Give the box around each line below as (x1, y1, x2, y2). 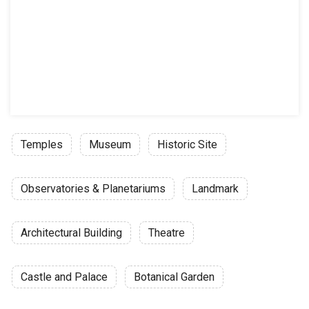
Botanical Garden (134, 270, 215, 283)
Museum (89, 138, 131, 151)
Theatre (148, 226, 185, 239)
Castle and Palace (21, 270, 108, 283)
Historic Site (157, 138, 217, 151)
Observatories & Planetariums (21, 182, 166, 195)
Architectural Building (21, 226, 122, 239)
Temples (21, 138, 63, 151)
